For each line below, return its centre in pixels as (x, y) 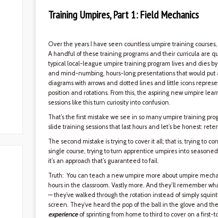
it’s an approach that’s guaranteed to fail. (103, 161)
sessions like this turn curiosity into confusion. (109, 102)
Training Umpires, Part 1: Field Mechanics (123, 15)
